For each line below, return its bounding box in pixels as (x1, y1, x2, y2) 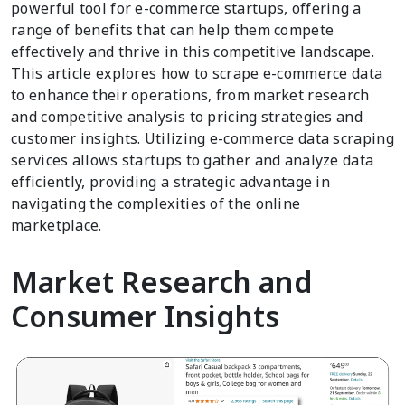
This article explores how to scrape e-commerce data (11, 62, 383, 83)
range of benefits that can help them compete (11, 19, 334, 40)
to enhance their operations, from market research (11, 84, 370, 105)
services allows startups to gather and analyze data (11, 149, 374, 170)
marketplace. (11, 214, 102, 235)
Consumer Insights (11, 296, 280, 335)
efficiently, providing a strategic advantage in (11, 171, 331, 192)
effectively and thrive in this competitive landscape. (11, 41, 374, 61)
